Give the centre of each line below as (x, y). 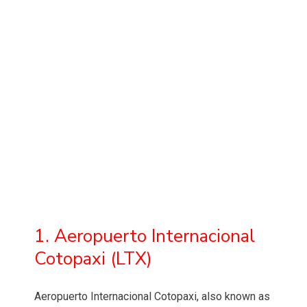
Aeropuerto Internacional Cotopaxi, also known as (152, 297)
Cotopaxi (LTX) (93, 259)
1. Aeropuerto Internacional (145, 236)
